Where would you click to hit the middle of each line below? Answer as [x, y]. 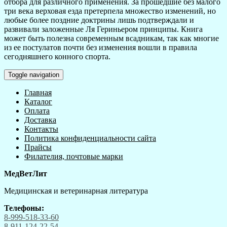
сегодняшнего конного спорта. [57, 57]
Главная [38, 93]
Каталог [38, 102]
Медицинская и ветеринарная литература [76, 191]
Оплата [37, 111]
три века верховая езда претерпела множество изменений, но [110, 11]
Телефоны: [24, 208]
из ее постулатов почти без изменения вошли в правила [101, 48]
